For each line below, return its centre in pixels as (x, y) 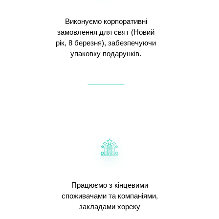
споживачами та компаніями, (109, 196)
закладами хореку (109, 207)
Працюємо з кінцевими (109, 185)
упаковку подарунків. (106, 54)
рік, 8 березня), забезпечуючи (106, 43)
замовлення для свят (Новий (106, 32)
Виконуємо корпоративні (106, 22)
